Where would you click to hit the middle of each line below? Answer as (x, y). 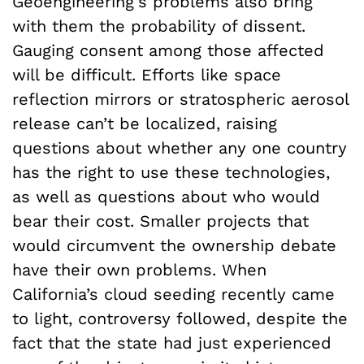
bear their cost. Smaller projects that (160, 221)
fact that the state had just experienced (172, 342)
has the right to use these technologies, (171, 172)
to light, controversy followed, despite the (180, 318)
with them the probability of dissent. (159, 26)
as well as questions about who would (166, 196)
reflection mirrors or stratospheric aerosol (180, 99)
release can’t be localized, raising (145, 123)
